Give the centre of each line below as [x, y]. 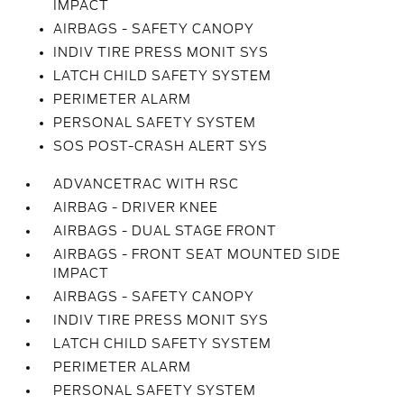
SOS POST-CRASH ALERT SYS [161, 146]
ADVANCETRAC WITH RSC [147, 184]
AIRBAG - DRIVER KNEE [136, 207]
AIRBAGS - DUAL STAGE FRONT [165, 231]
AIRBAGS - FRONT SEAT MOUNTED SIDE [197, 254]
